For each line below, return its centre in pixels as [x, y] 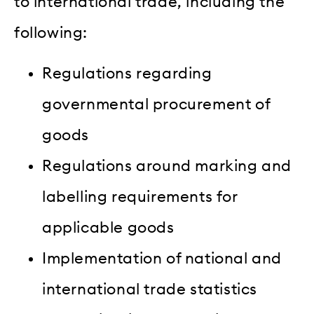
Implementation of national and [162, 259]
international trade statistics [150, 290]
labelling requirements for [140, 197]
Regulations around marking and [167, 166]
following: [51, 33]
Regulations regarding [127, 74]
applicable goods [108, 228]
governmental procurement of [156, 105]
